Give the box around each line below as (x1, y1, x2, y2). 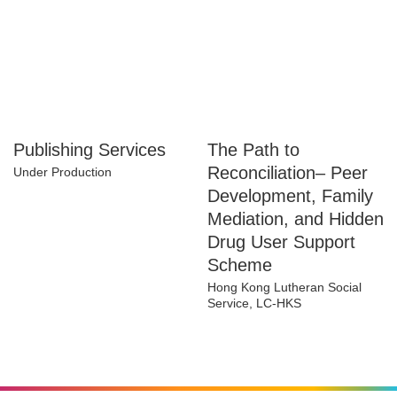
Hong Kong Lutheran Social (207, 347, 364, 364)
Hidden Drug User (207, 299, 359, 323)
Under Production (13, 232, 114, 249)
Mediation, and (207, 276, 332, 300)
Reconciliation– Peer (207, 230, 374, 253)
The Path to (207, 206, 306, 230)
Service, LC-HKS (207, 363, 299, 380)
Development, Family (207, 253, 382, 276)
